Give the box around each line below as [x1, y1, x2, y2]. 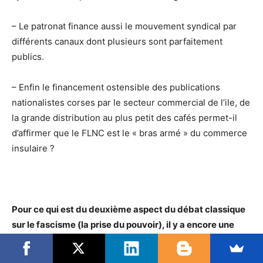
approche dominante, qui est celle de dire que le [12, 234, 214, 245]
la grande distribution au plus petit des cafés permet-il [12, 112, 237, 123]
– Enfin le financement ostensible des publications [12, 81, 220, 93]
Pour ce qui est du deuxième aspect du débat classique [12, 203, 245, 215]
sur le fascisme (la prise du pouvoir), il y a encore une [12, 218, 234, 230]
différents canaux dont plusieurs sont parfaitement [12, 35, 222, 47]
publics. [12, 50, 44, 62]
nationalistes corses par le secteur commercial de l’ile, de [12, 96, 250, 108]
